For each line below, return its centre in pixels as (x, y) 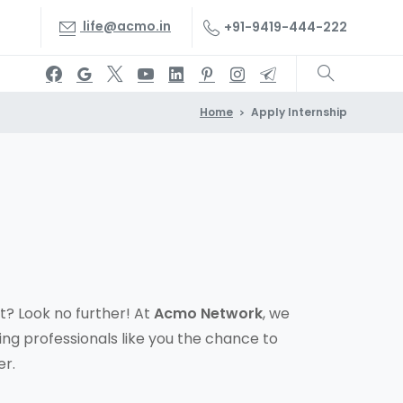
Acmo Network (208, 313)
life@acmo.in (127, 27)
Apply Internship (299, 112)
